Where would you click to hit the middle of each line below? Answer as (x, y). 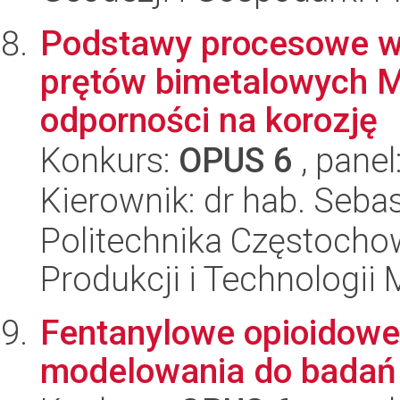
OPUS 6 (236, 161)
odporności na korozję (209, 121)
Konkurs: (109, 161)
